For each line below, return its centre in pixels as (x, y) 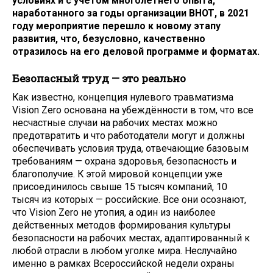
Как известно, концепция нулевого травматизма (123, 97)
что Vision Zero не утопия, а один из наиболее (114, 212)
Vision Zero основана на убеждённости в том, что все (133, 110)
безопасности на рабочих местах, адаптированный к (131, 238)
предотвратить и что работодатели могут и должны (129, 135)
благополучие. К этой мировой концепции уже (117, 174)
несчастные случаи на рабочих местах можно (115, 122)
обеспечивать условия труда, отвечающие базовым (130, 148)
